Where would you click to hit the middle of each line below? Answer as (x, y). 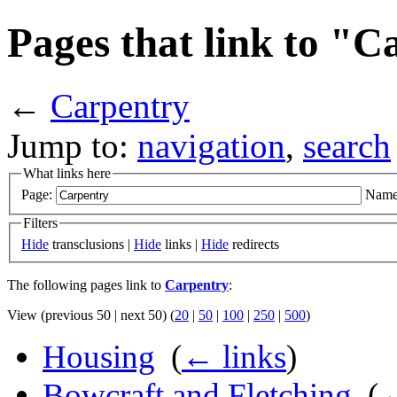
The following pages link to (86, 285)
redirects (254, 245)
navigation (211, 145)
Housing (99, 357)
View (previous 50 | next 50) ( (91, 315)
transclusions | (91, 245)
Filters (40, 223)
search (347, 145)
